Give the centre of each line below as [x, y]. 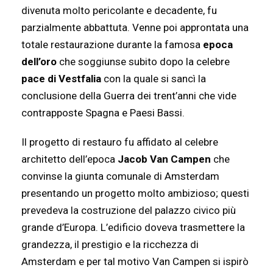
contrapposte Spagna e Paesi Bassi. [103, 113]
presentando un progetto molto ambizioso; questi [135, 193]
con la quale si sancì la [154, 79]
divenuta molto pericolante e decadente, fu [119, 11]
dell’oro [39, 62]
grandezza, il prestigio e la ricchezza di [110, 245]
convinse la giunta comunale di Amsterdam [120, 176]
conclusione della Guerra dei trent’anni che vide [129, 96]
